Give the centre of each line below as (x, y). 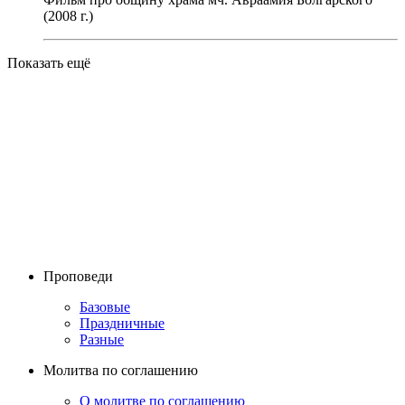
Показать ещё (49, 62)
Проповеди (78, 276)
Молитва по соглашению (121, 370)
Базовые (105, 306)
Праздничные (122, 323)
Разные (102, 339)
